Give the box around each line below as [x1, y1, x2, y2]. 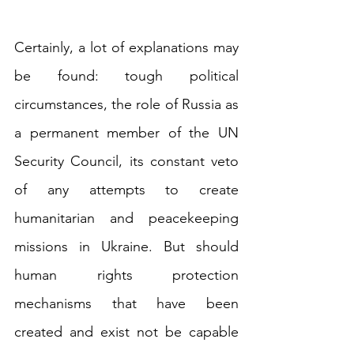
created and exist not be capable [14, 323, 239, 341]
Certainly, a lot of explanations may [14, 39, 239, 57]
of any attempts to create [14, 181, 239, 199]
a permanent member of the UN [14, 124, 239, 142]
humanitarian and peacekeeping [14, 209, 239, 228]
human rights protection [14, 266, 239, 284]
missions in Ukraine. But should [14, 238, 239, 256]
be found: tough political [14, 67, 239, 85]
